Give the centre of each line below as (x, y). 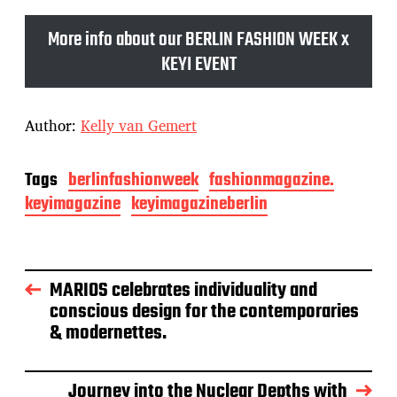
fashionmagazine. (272, 181)
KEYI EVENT (198, 65)
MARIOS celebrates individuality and (183, 290)
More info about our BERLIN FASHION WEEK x (198, 40)
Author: (53, 126)
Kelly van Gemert (139, 126)
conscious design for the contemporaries (204, 311)
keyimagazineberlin (199, 205)
